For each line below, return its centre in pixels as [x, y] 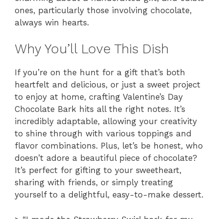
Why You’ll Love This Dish [92, 49]
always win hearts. [52, 22]
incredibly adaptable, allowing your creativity [106, 121]
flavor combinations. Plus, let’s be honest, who [109, 146]
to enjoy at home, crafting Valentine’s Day [99, 97]
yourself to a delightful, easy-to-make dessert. [109, 195]
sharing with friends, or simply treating [94, 182]
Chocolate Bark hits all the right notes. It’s [100, 109]
